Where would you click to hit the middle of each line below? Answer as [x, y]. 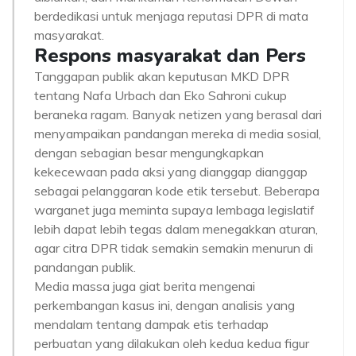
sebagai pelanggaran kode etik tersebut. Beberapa [177, 191]
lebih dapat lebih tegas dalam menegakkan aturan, [176, 229]
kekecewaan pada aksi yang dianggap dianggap [171, 172]
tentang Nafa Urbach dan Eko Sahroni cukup [161, 95]
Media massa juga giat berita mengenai [145, 286]
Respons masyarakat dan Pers [170, 56]
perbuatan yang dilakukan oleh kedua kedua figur [172, 343]
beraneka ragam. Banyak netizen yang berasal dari [178, 114]
